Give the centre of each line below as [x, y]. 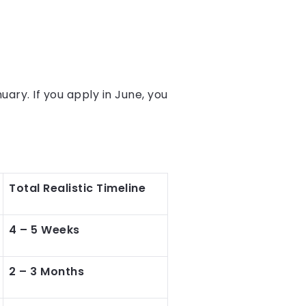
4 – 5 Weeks [44, 230]
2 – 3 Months [46, 272]
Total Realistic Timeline [77, 188]
